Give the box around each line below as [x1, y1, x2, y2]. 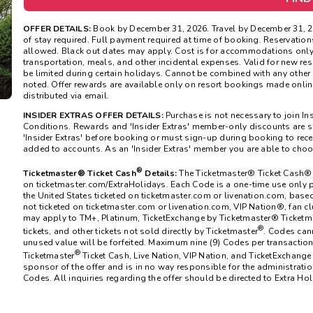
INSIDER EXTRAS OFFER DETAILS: [22, 109, 163, 121]
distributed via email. [22, 89, 110, 101]
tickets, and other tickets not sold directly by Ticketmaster [22, 225, 259, 237]
